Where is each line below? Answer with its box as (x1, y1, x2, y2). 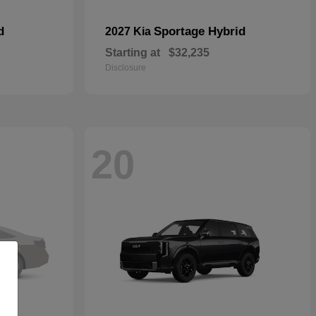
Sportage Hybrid (154, 25, 245, 38)
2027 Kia (105, 25, 154, 37)
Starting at (105, 47, 160, 59)
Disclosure (105, 63, 146, 73)
